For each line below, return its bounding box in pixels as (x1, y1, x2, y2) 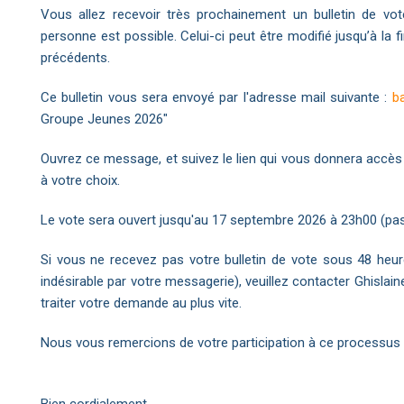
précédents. (41, 49, 110, 66)
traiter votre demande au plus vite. (41, 294, 242, 311)
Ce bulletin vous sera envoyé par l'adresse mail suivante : (41, 88, 392, 106)
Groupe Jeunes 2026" (41, 110, 168, 127)
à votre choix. (41, 171, 120, 188)
